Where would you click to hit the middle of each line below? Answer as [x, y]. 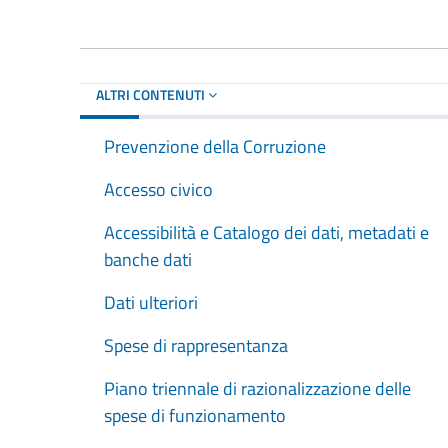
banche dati [148, 259]
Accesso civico [158, 189]
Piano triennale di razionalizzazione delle [257, 388]
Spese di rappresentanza [196, 345]
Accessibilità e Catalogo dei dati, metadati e [266, 232]
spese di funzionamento [195, 415]
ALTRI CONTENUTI [152, 94]
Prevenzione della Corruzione [215, 146]
